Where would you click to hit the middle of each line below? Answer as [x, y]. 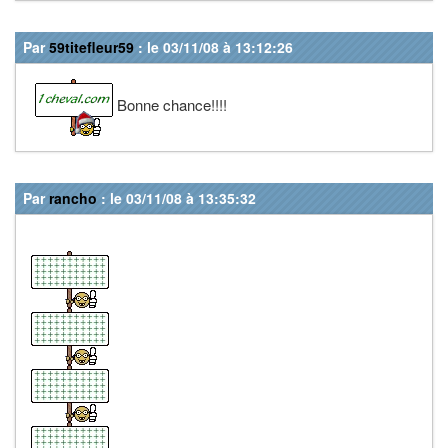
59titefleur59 [91, 46]
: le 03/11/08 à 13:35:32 [176, 197]
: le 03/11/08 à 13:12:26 [213, 46]
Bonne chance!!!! [170, 104]
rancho [73, 197]
